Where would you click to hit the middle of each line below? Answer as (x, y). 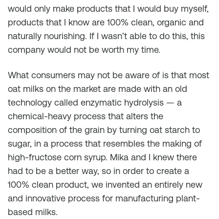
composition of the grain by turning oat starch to (104, 130)
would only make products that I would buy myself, (108, 9)
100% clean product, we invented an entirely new (105, 185)
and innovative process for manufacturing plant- (104, 198)
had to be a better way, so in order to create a (99, 171)
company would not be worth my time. (84, 50)
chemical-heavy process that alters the (86, 116)
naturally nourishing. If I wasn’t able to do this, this (106, 36)
